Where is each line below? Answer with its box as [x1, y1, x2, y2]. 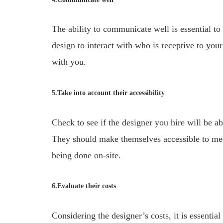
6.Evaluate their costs [52, 182, 116, 190]
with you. [52, 57, 87, 67]
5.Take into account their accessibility [52, 89, 165, 97]
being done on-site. [52, 150, 121, 160]
